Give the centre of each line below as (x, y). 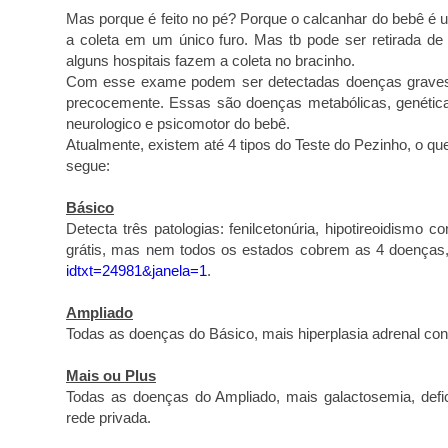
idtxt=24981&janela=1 (136, 270)
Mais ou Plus (111, 375)
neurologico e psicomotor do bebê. (180, 123)
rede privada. (108, 417)
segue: (88, 165)
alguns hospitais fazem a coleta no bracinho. (210, 60)
